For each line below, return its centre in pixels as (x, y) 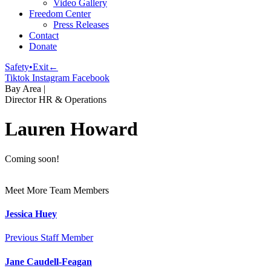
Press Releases (81, 24)
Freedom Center (60, 14)
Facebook (91, 78)
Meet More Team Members (57, 190)
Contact (44, 35)
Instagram (51, 78)
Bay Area (23, 89)
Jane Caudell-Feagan (48, 261)
